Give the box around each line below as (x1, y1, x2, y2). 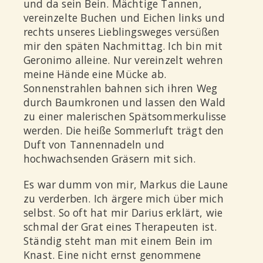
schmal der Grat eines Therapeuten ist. (23, 219, 217, 234)
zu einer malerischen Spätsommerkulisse (23, 109, 227, 124)
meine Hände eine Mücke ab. (23, 67, 167, 82)
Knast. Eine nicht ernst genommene (23, 247, 201, 262)
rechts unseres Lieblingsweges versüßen (23, 25, 220, 39)
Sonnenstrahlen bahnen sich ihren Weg (23, 81, 218, 96)
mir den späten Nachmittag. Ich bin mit (23, 39, 223, 53)
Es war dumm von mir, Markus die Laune (23, 177, 228, 191)
